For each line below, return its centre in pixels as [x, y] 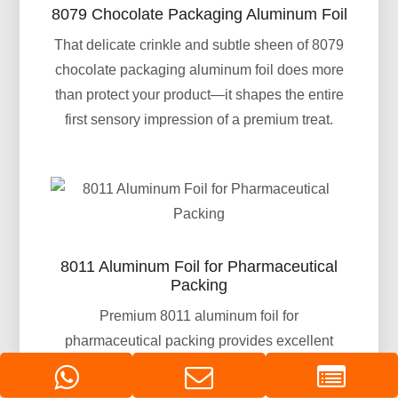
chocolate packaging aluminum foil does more [199, 69]
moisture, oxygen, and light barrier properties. [199, 365]
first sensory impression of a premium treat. [199, 119]
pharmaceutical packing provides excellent [199, 340]
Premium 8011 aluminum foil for [199, 315]
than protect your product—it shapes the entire [199, 94]
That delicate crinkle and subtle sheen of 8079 [199, 44]
